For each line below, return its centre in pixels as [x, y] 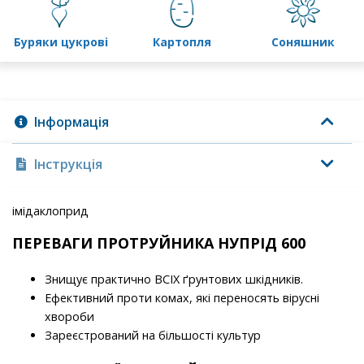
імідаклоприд [50, 211]
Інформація [71, 122]
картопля [185, 42]
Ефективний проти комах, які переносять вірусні [182, 298]
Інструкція [68, 165]
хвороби [69, 317]
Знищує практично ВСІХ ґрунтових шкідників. [174, 279]
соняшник [307, 42]
